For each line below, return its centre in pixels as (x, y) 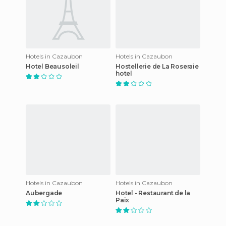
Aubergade (44, 193)
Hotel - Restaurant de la (153, 193)
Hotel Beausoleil (52, 66)
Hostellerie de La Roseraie (157, 66)
